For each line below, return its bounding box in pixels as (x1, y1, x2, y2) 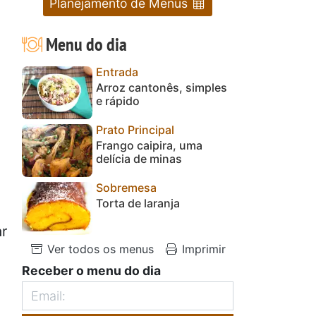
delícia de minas (96, 151, 182, 166)
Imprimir (178, 241, 226, 256)
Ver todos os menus (44, 241, 154, 256)
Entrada (96, 64, 138, 79)
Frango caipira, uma (96, 138, 202, 152)
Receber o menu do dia (22, 262, 161, 278)
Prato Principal (96, 122, 174, 137)
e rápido (96, 93, 140, 108)
